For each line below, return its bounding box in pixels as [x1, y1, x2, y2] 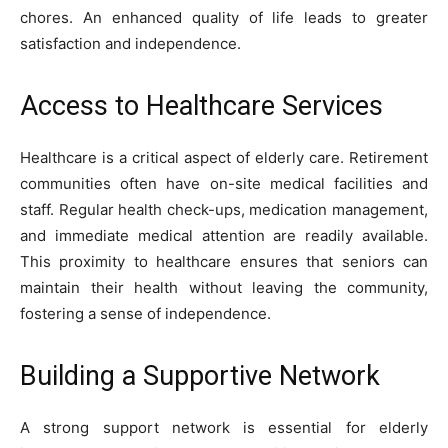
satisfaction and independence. [20, 34, 241, 54]
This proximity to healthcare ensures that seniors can [20, 252, 428, 272]
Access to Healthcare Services [20, 90, 383, 123]
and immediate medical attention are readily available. [20, 226, 428, 246]
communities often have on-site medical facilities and [20, 174, 428, 194]
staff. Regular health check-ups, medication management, [20, 200, 428, 220]
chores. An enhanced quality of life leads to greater [20, 8, 428, 28]
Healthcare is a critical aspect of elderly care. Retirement [20, 148, 428, 168]
